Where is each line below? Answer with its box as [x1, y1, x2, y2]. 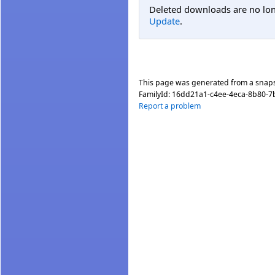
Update [149, 15, 180, 28]
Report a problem [139, 100, 201, 111]
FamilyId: [139, 88, 172, 99]
